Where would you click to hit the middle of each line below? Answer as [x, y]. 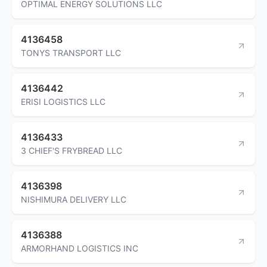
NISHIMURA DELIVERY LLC [74, 199]
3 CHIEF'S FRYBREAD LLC [72, 150]
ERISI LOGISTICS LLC [63, 101]
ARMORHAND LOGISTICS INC [80, 248]
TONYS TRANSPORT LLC [71, 52]
